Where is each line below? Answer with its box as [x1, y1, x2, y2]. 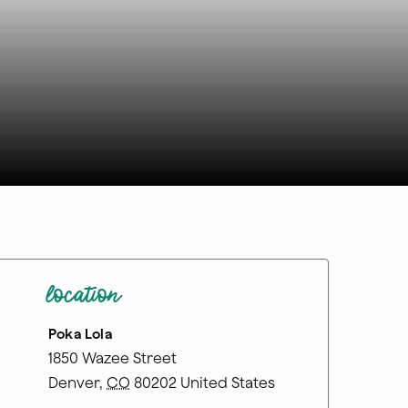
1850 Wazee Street [48, 350, 177, 366]
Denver [48, 374, 99, 391]
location [48, 284, 123, 315]
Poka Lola [48, 326, 113, 342]
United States [180, 374, 275, 391]
